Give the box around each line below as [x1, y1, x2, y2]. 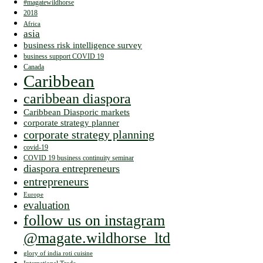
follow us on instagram [23, 211, 165, 229]
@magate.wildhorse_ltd [23, 229, 170, 247]
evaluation [23, 198, 70, 211]
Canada [23, 62, 44, 71]
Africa [23, 20, 41, 27]
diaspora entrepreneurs [23, 162, 120, 174]
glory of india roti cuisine [23, 249, 93, 257]
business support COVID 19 [23, 52, 104, 60]
